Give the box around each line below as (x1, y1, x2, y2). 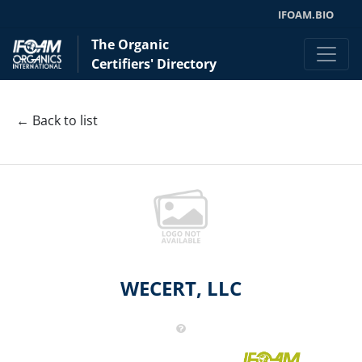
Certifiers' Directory (91, 55, 217, 73)
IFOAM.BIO (278, 7, 334, 22)
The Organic (91, 36, 169, 53)
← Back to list (16, 112, 98, 130)
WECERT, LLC (120, 274, 242, 301)
